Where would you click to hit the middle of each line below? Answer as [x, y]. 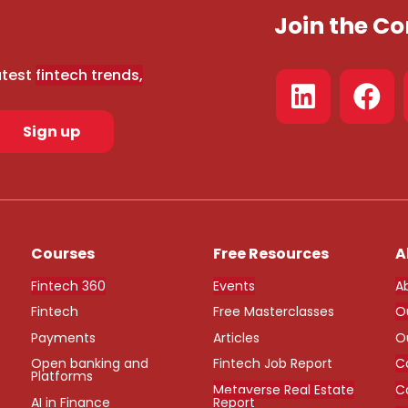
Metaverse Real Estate [283, 389]
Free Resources [270, 254]
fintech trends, [89, 75]
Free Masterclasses [273, 312]
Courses [62, 254]
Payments [63, 337]
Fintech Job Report [272, 364]
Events [234, 286]
